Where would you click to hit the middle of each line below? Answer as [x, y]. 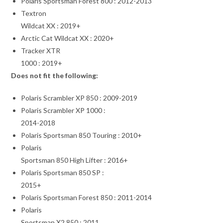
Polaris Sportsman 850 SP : [63, 172]
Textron [34, 13]
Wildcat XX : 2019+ [51, 25]
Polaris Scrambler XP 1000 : [63, 110]
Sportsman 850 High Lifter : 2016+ [75, 160]
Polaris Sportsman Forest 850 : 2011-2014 [87, 197]
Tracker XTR [41, 50]
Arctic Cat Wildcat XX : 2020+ [68, 38]
